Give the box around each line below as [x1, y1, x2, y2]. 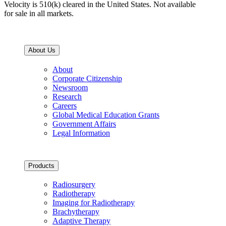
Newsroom [52, 83, 88, 92]
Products [28, 161, 54, 169]
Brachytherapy [52, 207, 99, 216]
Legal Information [52, 128, 110, 137]
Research [52, 92, 82, 101]
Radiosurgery [52, 180, 95, 189]
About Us [28, 46, 55, 54]
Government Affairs [52, 119, 116, 128]
